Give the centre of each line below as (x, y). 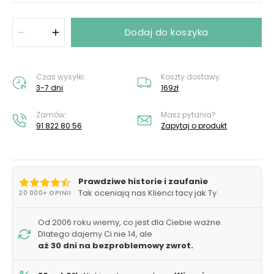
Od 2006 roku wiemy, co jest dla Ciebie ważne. (130, 222)
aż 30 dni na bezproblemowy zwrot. (116, 246)
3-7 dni (50, 88)
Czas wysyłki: (61, 77)
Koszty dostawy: (191, 77)
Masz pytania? (188, 115)
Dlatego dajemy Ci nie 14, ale (95, 234)
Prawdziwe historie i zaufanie (143, 181)
